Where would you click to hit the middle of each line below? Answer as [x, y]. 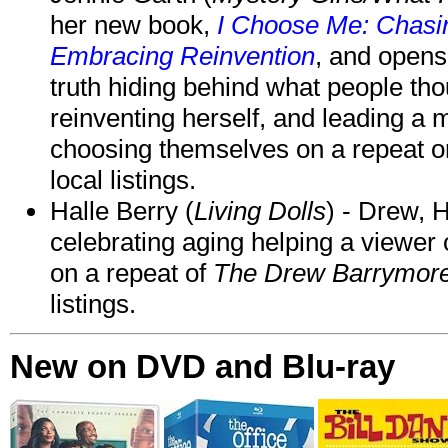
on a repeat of [131, 272]
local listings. [123, 179]
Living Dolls [260, 210]
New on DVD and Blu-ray [202, 366]
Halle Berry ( [122, 210]
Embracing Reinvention [182, 55]
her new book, [133, 24]
